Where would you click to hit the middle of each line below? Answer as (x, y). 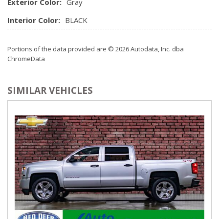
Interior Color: (34, 20)
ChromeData (26, 58)
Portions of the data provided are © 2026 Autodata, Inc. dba (96, 49)
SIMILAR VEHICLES (50, 90)
